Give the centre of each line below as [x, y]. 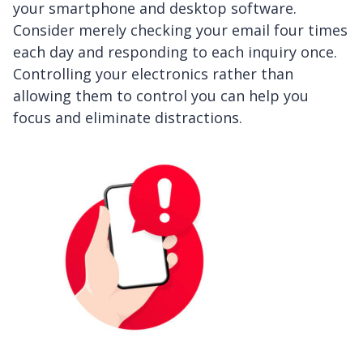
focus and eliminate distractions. [128, 118]
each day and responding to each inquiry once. [175, 52]
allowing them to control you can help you [161, 96]
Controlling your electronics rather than [153, 74]
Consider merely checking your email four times [180, 30]
